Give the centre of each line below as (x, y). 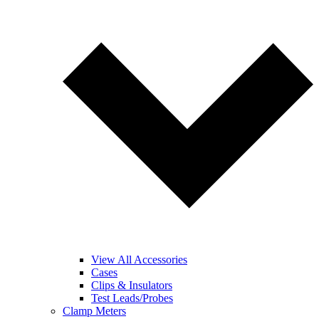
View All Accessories (139, 260)
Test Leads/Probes (132, 298)
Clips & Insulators (132, 285)
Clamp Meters (94, 311)
